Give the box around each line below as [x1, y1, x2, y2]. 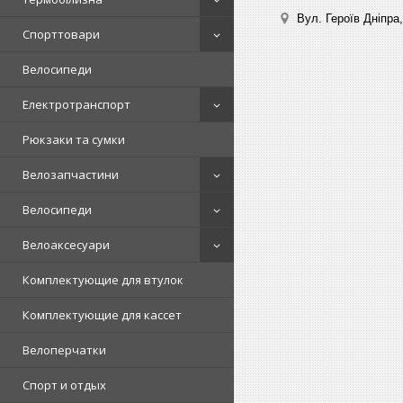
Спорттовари [22, 26, 100, 42]
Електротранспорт [22, 96, 130, 112]
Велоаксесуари [22, 237, 110, 253]
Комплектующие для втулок [22, 272, 184, 288]
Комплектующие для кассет [22, 307, 182, 323]
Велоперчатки [22, 342, 106, 358]
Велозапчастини [22, 166, 119, 183]
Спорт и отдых [22, 377, 106, 393]
